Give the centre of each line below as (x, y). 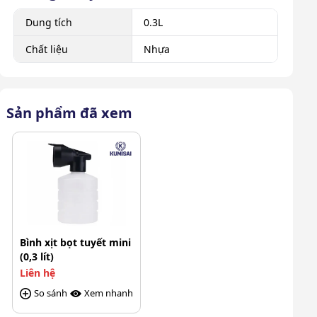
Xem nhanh (108, 293)
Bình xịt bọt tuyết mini (76, 243)
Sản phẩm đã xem (70, 113)
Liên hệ (38, 273)
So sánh (51, 293)
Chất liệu (47, 49)
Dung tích (49, 22)
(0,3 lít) (37, 257)
